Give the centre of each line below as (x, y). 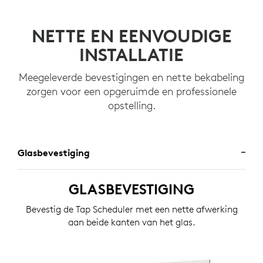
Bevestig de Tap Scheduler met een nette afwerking (131, 209)
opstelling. (131, 106)
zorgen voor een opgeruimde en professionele (131, 92)
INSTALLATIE (131, 55)
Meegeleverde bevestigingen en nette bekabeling (131, 77)
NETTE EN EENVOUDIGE (131, 36)
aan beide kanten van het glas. (131, 222)
